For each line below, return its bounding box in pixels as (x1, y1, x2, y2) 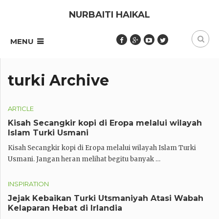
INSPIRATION (8, 180, 49, 188)
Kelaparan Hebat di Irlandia (8, 203, 122, 213)
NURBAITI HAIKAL (69, 9, 150, 20)
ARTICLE (8, 105, 34, 112)
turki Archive (8, 71, 109, 89)
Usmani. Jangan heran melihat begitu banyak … (8, 155, 160, 163)
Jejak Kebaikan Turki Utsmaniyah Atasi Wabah (8, 194, 203, 203)
